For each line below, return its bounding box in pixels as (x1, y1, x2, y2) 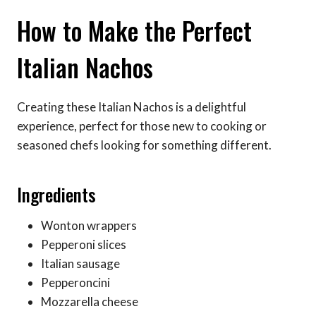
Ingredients (17, 181, 96, 207)
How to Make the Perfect (17, 11, 252, 49)
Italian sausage (41, 256, 120, 272)
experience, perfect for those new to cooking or (17, 119, 267, 134)
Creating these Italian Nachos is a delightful (17, 99, 246, 115)
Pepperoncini (41, 275, 110, 291)
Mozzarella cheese (41, 294, 138, 310)
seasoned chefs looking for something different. (17, 138, 272, 153)
